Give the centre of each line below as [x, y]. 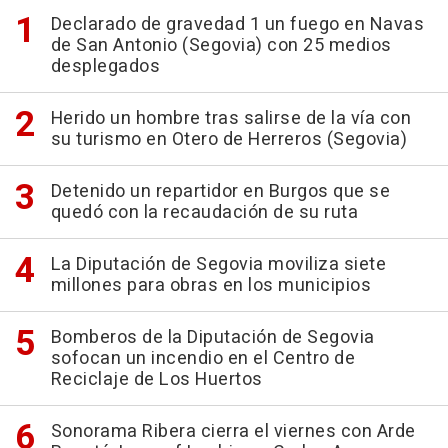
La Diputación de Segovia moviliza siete [218, 265]
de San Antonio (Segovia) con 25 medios [221, 46]
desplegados [105, 67]
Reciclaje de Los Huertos [156, 380]
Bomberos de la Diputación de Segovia [212, 338]
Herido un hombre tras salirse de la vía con [230, 119]
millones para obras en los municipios [210, 286]
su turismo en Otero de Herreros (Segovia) [228, 140]
